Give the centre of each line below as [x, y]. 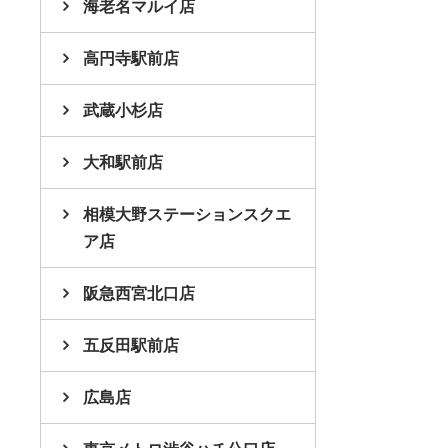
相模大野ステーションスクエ [187, 214]
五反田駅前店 [131, 345]
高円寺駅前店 [131, 58]
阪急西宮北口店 [139, 293]
